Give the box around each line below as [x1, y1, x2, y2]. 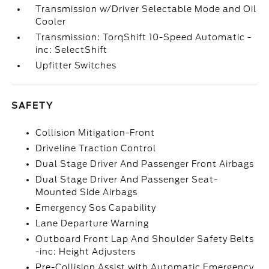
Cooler [35, 17, 67, 26]
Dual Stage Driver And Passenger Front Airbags [35, 159, 255, 169]
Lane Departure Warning [35, 219, 150, 228]
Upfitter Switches [35, 61, 117, 70]
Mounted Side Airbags [35, 187, 138, 197]
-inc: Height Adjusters [35, 247, 136, 256]
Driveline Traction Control [35, 144, 157, 153]
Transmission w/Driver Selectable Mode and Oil [35, 4, 257, 14]
